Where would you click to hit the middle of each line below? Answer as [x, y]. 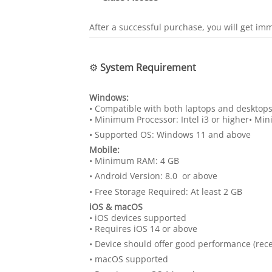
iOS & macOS [116, 206]
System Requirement [148, 68]
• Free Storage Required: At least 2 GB [166, 191]
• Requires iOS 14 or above [143, 228]
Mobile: [104, 150]
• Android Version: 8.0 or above [153, 176]
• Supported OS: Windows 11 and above [170, 135]
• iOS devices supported [138, 217]
